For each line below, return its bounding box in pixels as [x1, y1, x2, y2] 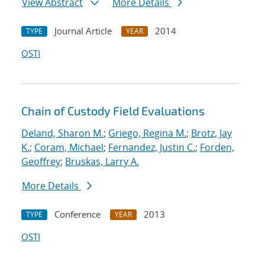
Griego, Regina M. [108, 127, 186, 140]
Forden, [200, 141, 234, 154]
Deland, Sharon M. [21, 127, 104, 140]
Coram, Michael [34, 141, 104, 154]
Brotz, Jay [191, 127, 232, 140]
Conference [54, 208, 101, 221]
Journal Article [54, 25, 112, 37]
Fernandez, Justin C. [108, 141, 195, 154]
